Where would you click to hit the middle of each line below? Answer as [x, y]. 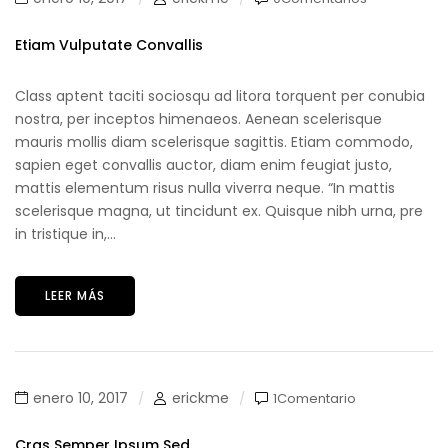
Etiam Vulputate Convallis [109, 45]
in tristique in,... [65, 234]
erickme [200, 398]
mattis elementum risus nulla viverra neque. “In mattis [205, 188]
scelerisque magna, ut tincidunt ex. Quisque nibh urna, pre [219, 211]
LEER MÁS [75, 295]
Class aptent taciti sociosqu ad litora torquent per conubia [220, 96]
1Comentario [314, 398]
